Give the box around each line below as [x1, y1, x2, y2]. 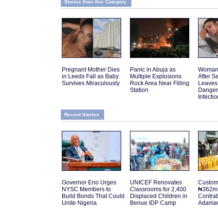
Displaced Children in [130, 193, 187, 200]
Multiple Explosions [130, 73, 182, 80]
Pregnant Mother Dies [62, 66, 120, 73]
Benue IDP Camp [130, 200, 176, 207]
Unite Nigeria [62, 200, 97, 207]
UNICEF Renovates [130, 179, 182, 186]
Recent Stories [64, 112, 99, 118]
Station [130, 87, 148, 94]
